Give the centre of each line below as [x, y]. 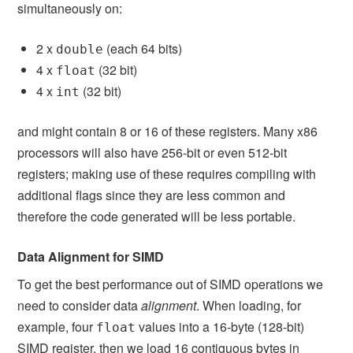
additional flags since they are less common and [152, 195]
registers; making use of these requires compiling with [167, 173]
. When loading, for [249, 305]
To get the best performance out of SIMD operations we [171, 284]
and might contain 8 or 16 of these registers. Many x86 [168, 131]
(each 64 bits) [143, 48]
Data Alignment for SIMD [91, 256]
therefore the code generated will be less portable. [157, 216]
